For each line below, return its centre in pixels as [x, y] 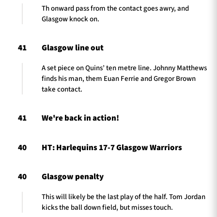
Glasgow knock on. [70, 19]
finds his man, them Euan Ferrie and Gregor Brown [119, 78]
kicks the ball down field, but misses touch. [107, 207]
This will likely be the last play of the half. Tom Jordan [124, 197]
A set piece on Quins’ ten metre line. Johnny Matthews [124, 68]
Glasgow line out [73, 48]
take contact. [62, 89]
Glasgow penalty [73, 177]
